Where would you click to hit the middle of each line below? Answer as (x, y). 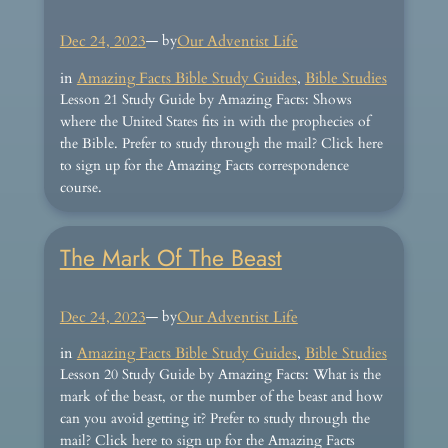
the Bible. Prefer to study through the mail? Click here (221, 143)
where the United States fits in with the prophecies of (214, 121)
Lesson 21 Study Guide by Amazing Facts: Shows (205, 99)
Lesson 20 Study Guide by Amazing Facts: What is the (220, 375)
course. (80, 187)
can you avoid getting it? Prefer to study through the (214, 419)
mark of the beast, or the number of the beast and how (221, 397)
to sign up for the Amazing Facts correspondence (204, 165)
